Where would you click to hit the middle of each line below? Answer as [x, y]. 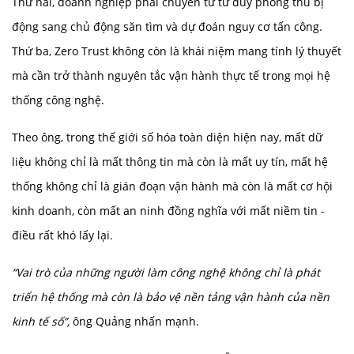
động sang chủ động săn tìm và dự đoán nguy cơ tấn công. [167, 26]
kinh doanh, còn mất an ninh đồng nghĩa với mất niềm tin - [168, 210]
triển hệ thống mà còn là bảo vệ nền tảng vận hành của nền [171, 296]
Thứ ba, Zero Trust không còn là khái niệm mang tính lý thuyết [177, 51]
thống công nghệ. [58, 100]
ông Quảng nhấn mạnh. [134, 321]
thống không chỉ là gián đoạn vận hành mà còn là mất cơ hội [172, 186]
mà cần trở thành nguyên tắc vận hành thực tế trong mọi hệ [171, 75]
